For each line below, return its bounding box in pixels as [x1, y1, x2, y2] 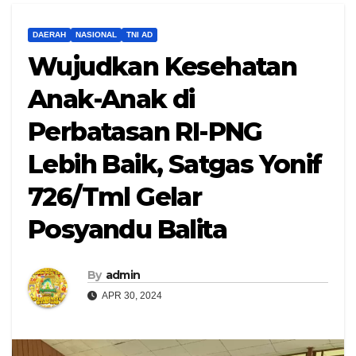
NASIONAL [75, 30, 117, 40]
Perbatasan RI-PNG [28, 116, 262, 148]
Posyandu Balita [28, 214, 226, 246]
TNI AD [126, 30, 153, 40]
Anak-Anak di [28, 83, 195, 115]
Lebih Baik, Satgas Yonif [28, 149, 322, 180]
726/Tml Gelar [28, 181, 202, 213]
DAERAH [33, 30, 66, 40]
